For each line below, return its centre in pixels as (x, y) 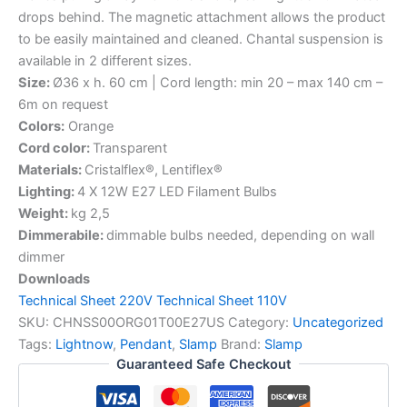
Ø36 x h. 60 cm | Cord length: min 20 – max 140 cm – (218, 82)
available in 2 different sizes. (105, 60)
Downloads (54, 278)
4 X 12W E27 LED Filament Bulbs (177, 191)
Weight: (45, 213)
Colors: (41, 126)
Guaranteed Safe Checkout (203, 364)
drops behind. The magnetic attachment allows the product (202, 17)
